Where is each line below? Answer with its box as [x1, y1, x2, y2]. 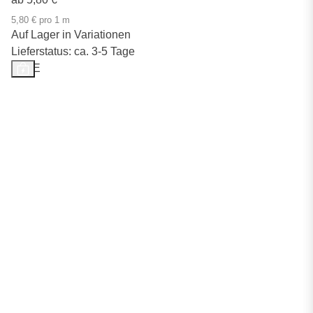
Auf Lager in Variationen [11, 28, 131, 41]
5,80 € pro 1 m [11, 15, 70, 25]
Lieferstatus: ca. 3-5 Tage [11, 45, 135, 57]
